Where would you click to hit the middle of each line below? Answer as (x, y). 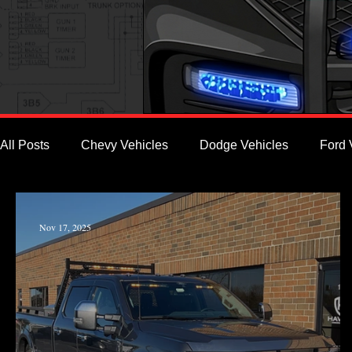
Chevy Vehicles (125, 145)
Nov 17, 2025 (65, 227)
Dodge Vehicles (244, 145)
